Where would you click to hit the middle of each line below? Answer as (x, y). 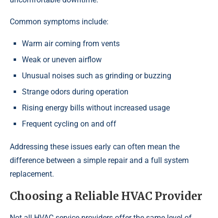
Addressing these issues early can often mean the (95, 147)
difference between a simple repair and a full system (99, 161)
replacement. (32, 174)
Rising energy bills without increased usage (96, 108)
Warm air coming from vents (71, 44)
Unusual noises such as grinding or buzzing (97, 76)
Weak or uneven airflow (62, 60)
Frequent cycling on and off (69, 124)
